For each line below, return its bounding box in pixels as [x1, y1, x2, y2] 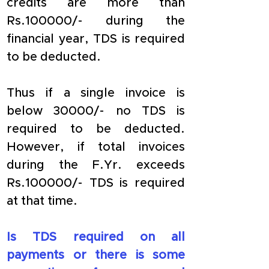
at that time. [7, 195, 77, 207]
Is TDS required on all [7, 231, 185, 243]
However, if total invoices [7, 141, 185, 153]
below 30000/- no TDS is [7, 105, 185, 117]
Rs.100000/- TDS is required [7, 177, 185, 189]
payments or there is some [7, 249, 185, 261]
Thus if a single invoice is [7, 87, 185, 99]
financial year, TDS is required [7, 33, 185, 45]
